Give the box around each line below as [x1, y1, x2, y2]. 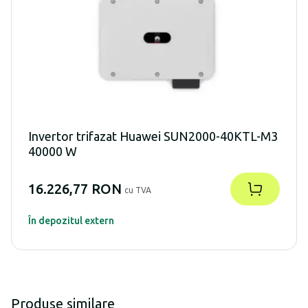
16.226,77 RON [28, 181, 122, 197]
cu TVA [124, 186, 151, 195]
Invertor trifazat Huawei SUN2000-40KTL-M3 [28, 129, 278, 144]
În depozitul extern [28, 215, 114, 227]
